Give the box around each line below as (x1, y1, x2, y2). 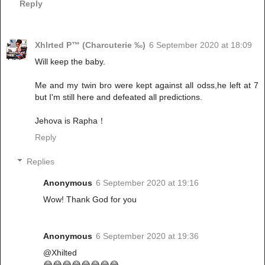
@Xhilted (43, 248, 77, 258)
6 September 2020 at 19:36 (96, 231, 199, 241)
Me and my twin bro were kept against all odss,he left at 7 (35, 80, 258, 90)
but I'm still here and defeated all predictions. (35, 92, 202, 102)
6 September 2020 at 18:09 (149, 40, 252, 50)
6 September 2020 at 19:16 (96, 178, 199, 188)
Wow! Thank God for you (43, 195, 137, 205)
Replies (27, 157, 55, 167)
